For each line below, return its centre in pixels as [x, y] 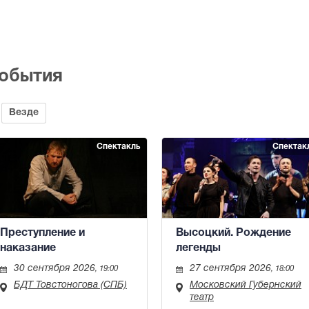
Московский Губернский [246, 286]
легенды [198, 249]
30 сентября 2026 [54, 269]
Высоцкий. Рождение [233, 233]
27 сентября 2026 [230, 269]
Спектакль [118, 146]
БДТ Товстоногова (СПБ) [70, 286]
